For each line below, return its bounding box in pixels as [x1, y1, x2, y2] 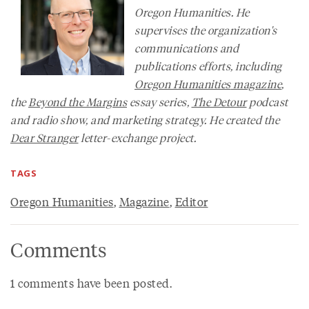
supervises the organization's [134, 22, 277, 38]
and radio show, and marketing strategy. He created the [10, 112, 279, 128]
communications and [134, 40, 239, 56]
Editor [175, 193, 208, 210]
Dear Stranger [10, 130, 79, 146]
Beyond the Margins [28, 94, 127, 110]
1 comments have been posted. [10, 275, 172, 291]
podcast [246, 94, 288, 110]
